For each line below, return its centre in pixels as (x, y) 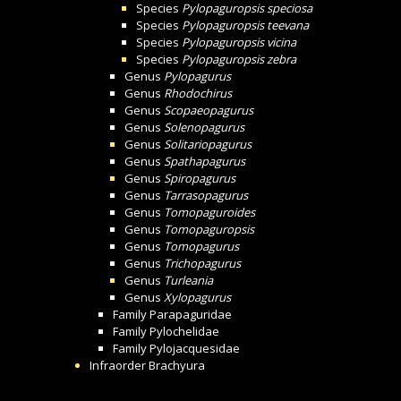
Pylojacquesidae (195, 348)
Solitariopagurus (208, 144)
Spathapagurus (205, 161)
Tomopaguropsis (209, 229)
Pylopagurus (197, 76)
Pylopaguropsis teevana (245, 25)
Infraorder (119, 365)
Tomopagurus (201, 246)
